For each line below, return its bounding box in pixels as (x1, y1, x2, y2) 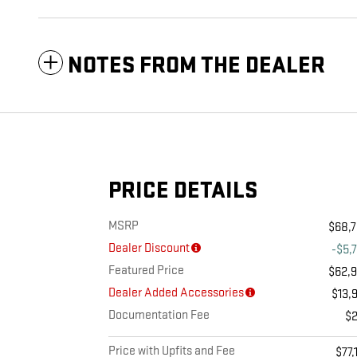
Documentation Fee (108, 308, 210, 324)
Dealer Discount (108, 241, 190, 257)
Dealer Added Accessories (108, 285, 244, 301)
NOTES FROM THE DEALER (68, 52, 325, 80)
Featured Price (108, 263, 184, 279)
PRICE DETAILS (108, 177, 257, 206)
